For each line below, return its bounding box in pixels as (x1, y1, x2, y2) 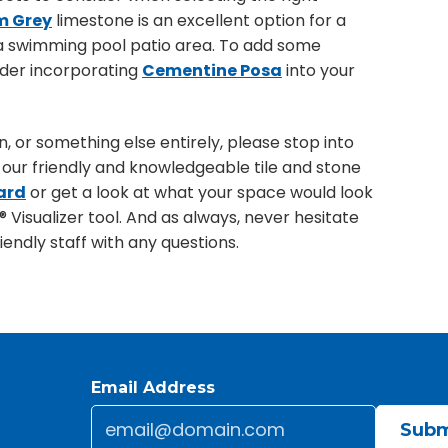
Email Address (90, 377, 215, 397)
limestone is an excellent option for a (52, 9, 346, 32)
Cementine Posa (142, 59, 282, 82)
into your (282, 59, 355, 82)
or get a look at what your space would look (26, 181, 373, 204)
